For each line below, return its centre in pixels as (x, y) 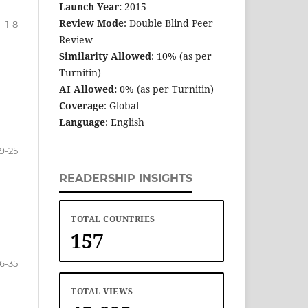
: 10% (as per (181, 56)
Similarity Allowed (105, 56)
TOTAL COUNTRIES (113, 219)
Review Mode (91, 23)
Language (82, 122)
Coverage (81, 106)
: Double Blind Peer (168, 23)
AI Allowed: (89, 89)
